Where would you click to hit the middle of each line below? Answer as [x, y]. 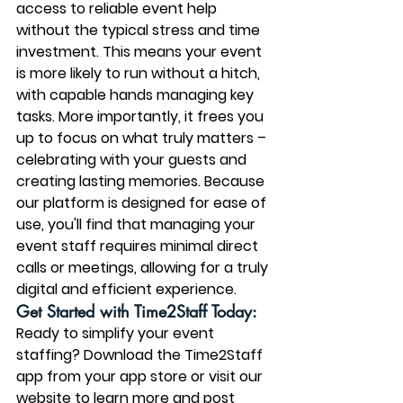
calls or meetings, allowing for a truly [144, 268]
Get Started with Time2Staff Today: [137, 311]
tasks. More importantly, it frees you [142, 116]
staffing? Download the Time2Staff [141, 355]
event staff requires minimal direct [139, 246]
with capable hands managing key [137, 95]
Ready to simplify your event [117, 333]
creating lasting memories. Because [142, 181]
